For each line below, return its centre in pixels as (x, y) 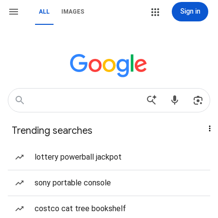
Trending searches (52, 131)
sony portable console (73, 183)
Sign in (190, 11)
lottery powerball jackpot (78, 157)
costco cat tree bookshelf (80, 209)
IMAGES (73, 12)
